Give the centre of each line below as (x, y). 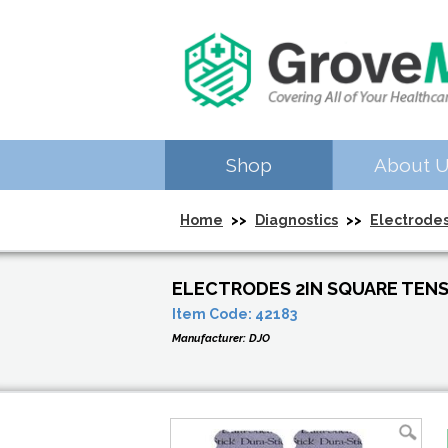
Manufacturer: (210, 338)
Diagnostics (296, 220)
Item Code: (213, 314)
